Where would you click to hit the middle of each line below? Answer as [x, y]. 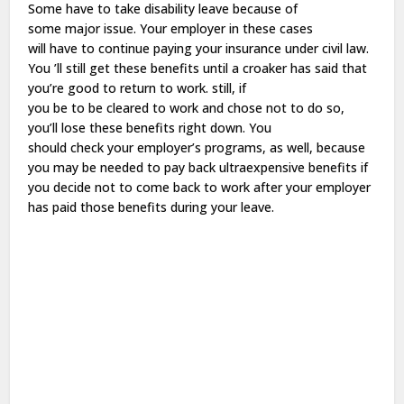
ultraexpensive [262, 167]
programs [234, 147]
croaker [267, 68]
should [50, 147]
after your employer [311, 187]
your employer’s [155, 147]
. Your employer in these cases [224, 28]
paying [173, 48]
